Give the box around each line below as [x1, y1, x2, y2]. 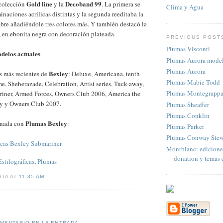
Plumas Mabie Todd [166, 78, 220, 87]
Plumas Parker [166, 122, 204, 131]
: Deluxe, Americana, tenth [68, 69, 140, 78]
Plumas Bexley [25, 118, 67, 128]
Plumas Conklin [166, 111, 210, 120]
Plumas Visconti [166, 44, 210, 54]
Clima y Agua [166, 2, 204, 12]
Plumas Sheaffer [166, 100, 209, 109]
